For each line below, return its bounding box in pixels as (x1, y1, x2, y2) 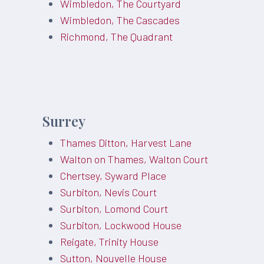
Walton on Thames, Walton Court (60, 153, 209, 166)
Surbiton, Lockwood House (60, 219, 182, 232)
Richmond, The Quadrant (60, 30, 173, 43)
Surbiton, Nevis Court (60, 186, 157, 199)
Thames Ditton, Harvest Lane (60, 136, 192, 149)
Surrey (42, 112, 86, 130)
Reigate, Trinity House (60, 235, 159, 248)
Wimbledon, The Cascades (60, 14, 180, 27)
